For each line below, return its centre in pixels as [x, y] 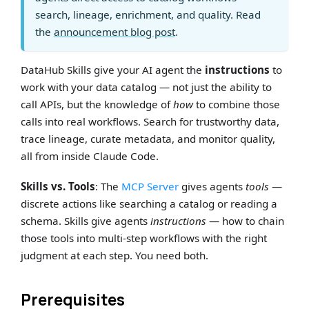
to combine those [237, 104]
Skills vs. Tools [58, 186]
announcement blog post [114, 31]
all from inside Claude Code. [90, 156]
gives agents [212, 186]
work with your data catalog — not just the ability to [147, 87]
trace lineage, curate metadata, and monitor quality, [148, 138]
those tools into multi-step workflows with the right [144, 238]
